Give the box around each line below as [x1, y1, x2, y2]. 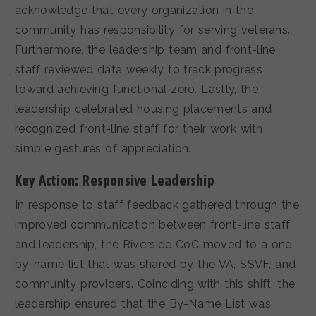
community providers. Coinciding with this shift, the [15, 276, 296, 291]
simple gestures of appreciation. [15, 141, 191, 155]
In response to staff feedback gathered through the [15, 197, 299, 212]
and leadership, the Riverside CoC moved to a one [15, 237, 292, 251]
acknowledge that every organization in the [15, 3, 253, 17]
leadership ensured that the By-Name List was [15, 296, 271, 310]
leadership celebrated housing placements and [15, 102, 272, 116]
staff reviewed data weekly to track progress [15, 62, 262, 76]
